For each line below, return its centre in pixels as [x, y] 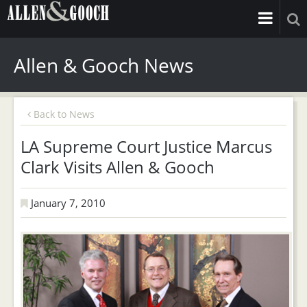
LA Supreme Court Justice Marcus [146, 146]
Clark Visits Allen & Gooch [118, 167]
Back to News [63, 114]
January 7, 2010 [67, 203]
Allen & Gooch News [103, 65]
